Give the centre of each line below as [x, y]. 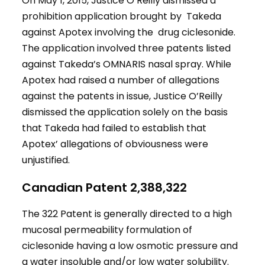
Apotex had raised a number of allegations [121, 80]
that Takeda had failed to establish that [114, 128]
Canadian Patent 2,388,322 [105, 188]
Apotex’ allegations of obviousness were [115, 144]
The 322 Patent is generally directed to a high [127, 214]
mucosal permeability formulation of [107, 230]
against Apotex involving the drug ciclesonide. [129, 33]
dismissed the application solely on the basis [125, 112]
